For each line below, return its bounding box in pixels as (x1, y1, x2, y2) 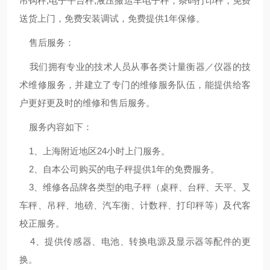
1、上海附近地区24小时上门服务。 (19, 146, 170, 156)
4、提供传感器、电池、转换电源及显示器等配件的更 (19, 236, 251, 246)
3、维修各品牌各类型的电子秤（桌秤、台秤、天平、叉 (19, 182, 251, 192)
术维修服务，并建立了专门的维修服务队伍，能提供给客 (19, 80, 251, 90)
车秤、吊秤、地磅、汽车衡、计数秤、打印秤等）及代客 (19, 200, 251, 210)
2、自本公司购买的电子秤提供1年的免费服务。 (19, 164, 219, 174)
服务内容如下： (19, 122, 92, 132)
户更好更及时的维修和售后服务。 (19, 98, 155, 108)
